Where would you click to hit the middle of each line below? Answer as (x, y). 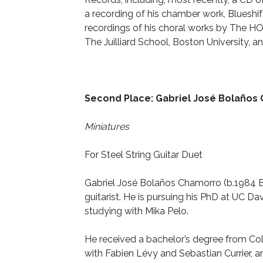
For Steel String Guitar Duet (143, 155)
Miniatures (107, 127)
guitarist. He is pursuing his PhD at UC (166, 197)
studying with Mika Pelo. (136, 211)
